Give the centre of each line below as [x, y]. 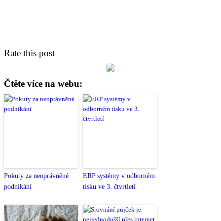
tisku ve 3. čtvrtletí [109, 186]
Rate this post [29, 53]
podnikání [18, 186]
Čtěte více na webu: [43, 83]
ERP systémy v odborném [119, 176]
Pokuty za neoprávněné [36, 176]
